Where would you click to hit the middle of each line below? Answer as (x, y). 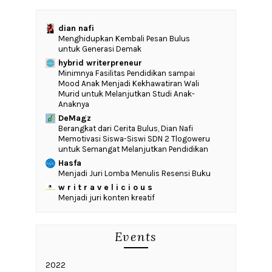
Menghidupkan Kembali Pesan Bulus (124, 39)
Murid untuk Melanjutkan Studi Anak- (126, 94)
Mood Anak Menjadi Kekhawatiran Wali (128, 84)
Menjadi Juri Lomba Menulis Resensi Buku (134, 174)
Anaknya (73, 104)
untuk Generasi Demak (100, 49)
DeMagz (74, 118)
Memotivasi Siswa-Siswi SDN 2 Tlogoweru (134, 139)
